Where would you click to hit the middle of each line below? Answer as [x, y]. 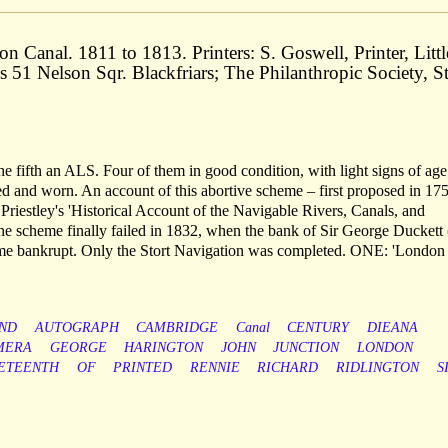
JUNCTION [306, 348]
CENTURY [318, 328]
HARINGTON [164, 348]
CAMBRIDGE [177, 328]
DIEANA [392, 328]
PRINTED [143, 368]
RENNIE [214, 368]
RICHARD [288, 368]
